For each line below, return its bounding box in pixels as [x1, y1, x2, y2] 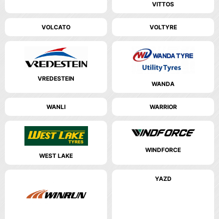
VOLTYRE [149, 23, 177, 31]
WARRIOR [149, 103, 177, 110]
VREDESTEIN [38, 74, 74, 82]
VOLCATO [42, 23, 70, 31]
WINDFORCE [145, 146, 181, 153]
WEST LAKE [39, 152, 73, 159]
